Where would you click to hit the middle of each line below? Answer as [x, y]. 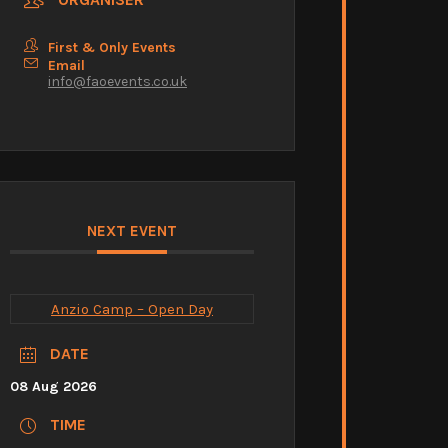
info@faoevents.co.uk [117, 81]
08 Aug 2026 [53, 387]
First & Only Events [112, 47]
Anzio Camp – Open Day [132, 309]
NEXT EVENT [132, 231]
